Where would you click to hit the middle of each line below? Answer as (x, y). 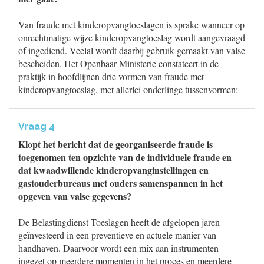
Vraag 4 (37, 126)
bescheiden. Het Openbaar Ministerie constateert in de (118, 63)
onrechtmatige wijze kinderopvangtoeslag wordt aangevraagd (132, 37)
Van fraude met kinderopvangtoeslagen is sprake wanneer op (131, 24)
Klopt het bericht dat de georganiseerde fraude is (115, 144)
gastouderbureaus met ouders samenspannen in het (121, 183)
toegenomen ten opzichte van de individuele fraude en (125, 157)
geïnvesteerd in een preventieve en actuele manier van (117, 235)
